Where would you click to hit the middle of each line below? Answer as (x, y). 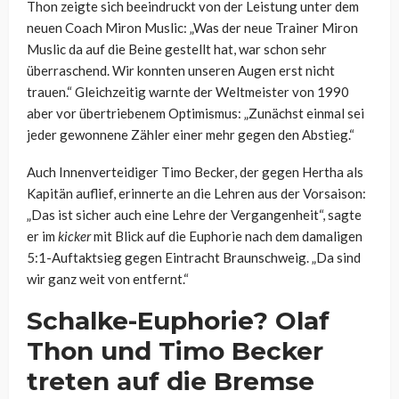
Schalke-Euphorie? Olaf (178, 321)
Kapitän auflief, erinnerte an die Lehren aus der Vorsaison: (196, 194)
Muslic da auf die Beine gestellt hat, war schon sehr (177, 49)
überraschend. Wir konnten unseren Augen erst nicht (181, 71)
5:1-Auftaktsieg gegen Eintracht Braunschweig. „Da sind (194, 258)
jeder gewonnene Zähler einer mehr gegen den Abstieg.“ (191, 135)
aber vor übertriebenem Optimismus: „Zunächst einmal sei (195, 114)
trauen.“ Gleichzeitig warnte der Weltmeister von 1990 (188, 92)
